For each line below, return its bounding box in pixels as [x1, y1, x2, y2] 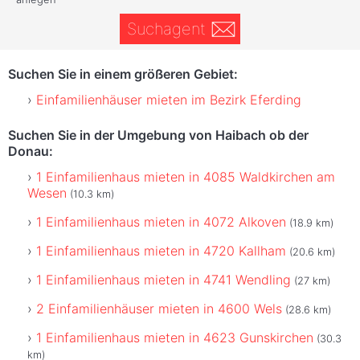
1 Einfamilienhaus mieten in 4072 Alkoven [36, 213, 286, 230]
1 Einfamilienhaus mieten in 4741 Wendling [36, 271, 291, 288]
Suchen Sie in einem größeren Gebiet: [8, 65, 238, 82]
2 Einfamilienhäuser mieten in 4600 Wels [36, 300, 282, 317]
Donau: [8, 142, 53, 159]
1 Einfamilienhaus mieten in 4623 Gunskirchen [36, 329, 313, 346]
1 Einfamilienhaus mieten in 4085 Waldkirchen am [36, 168, 335, 185]
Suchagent [126, 19, 206, 39]
